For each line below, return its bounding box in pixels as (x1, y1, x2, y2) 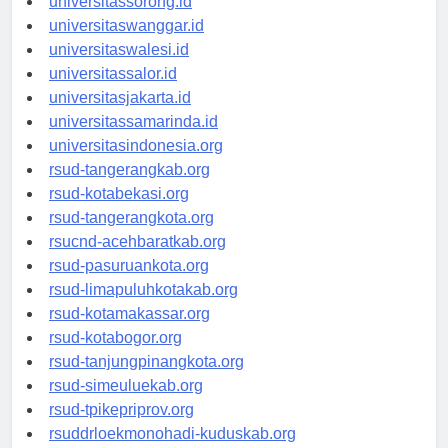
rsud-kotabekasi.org (49, 203, 189, 221)
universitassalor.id (49, 83, 177, 101)
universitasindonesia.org (49, 155, 223, 173)
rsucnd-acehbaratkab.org (49, 251, 226, 269)
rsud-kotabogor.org (49, 347, 182, 365)
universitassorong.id (49, 11, 192, 29)
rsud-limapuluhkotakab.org (49, 299, 238, 317)
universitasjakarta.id (49, 107, 191, 125)
